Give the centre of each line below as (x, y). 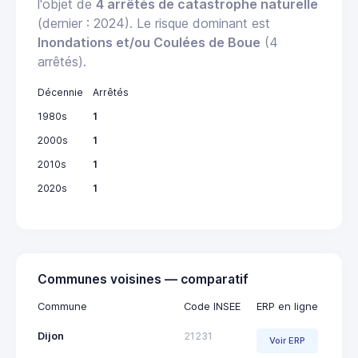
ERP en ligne (287, 306)
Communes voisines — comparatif (143, 279)
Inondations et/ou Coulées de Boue (149, 42)
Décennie (60, 92)
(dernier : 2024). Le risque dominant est (154, 23)
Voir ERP (287, 341)
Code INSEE (212, 306)
